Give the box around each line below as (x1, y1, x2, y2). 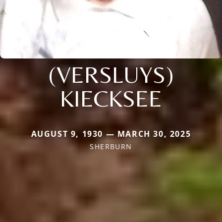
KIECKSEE (60, 84, 162, 112)
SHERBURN (90, 141, 132, 151)
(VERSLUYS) (49, 60, 173, 88)
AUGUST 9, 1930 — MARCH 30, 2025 (31, 128, 191, 139)
